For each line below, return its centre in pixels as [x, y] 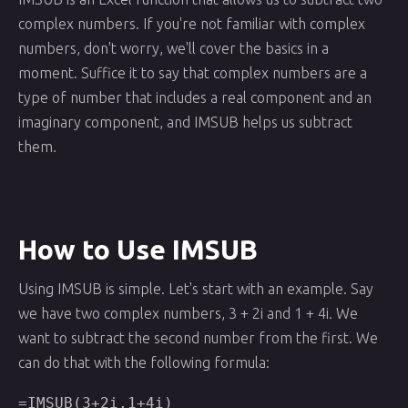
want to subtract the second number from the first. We [198, 338]
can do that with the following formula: [144, 362]
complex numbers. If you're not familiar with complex [192, 24]
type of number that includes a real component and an [195, 97]
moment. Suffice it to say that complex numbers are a [193, 73]
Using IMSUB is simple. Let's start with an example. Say [196, 289]
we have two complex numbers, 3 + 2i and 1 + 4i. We [188, 313]
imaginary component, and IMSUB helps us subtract [185, 122]
